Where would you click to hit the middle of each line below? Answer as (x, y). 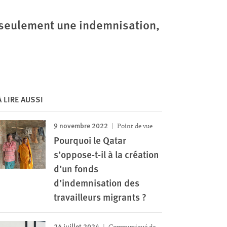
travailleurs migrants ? (100, 197)
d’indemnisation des (96, 183)
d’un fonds (76, 168)
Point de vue (134, 126)
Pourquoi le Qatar (90, 140)
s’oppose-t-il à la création (106, 154)
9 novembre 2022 (81, 125)
